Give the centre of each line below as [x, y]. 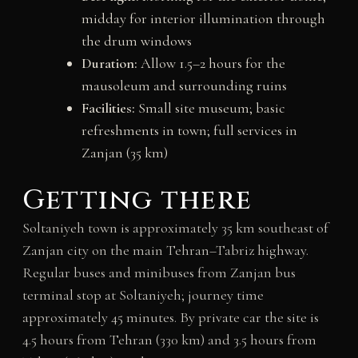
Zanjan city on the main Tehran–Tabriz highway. [165, 250]
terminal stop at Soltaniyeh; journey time [143, 294]
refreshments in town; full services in [189, 130]
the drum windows [136, 40]
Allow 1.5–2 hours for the [211, 63]
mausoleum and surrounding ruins [184, 85]
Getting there [137, 200]
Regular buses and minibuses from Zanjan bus [159, 272]
